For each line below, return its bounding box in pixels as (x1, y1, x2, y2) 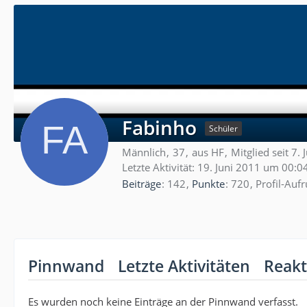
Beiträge (122, 176, 161, 191)
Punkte (192, 176, 225, 191)
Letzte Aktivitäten (118, 254, 250, 277)
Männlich (122, 145, 166, 159)
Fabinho (122, 114, 197, 140)
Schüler (209, 122, 238, 134)
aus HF (192, 145, 224, 159)
